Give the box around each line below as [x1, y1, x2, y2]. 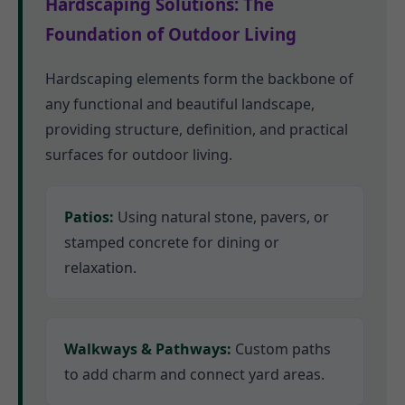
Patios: [64, 207, 114, 228]
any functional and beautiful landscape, [45, 94, 315, 115]
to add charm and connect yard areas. [64, 364, 325, 385]
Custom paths [231, 339, 331, 360]
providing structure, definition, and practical [45, 119, 348, 140]
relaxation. [64, 258, 137, 278]
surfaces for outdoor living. [45, 145, 232, 165]
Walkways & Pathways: [64, 339, 231, 360]
